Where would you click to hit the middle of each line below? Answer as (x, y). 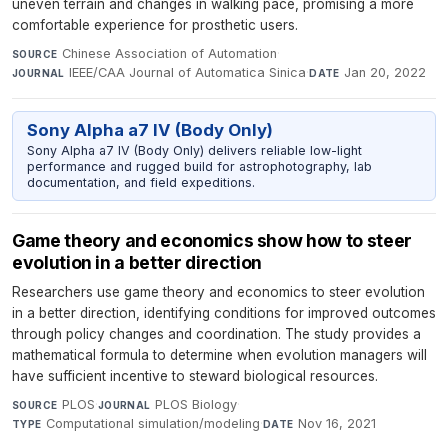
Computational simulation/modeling (153, 424)
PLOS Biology (196, 405)
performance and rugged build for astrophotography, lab (199, 166)
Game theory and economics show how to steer (212, 241)
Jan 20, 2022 (385, 72)
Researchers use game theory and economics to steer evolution (218, 292)
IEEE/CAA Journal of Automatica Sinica (188, 72)
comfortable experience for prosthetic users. (155, 24)
